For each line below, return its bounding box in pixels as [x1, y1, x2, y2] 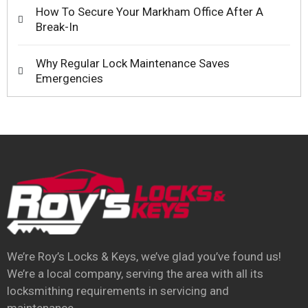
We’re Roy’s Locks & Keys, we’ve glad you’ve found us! [7, 249, 281, 263]
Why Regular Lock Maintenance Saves [36, 56, 230, 71]
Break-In [36, 20, 78, 34]
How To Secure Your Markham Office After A [36, 5, 263, 19]
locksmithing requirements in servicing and [7, 283, 229, 298]
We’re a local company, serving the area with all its [7, 266, 263, 280]
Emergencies [36, 71, 103, 86]
